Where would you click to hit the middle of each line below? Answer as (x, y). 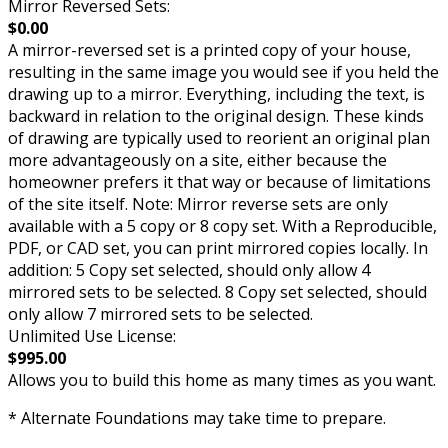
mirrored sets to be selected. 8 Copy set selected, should (217, 291)
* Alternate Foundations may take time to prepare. (197, 417)
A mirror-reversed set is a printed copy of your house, (209, 49)
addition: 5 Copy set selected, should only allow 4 (189, 269)
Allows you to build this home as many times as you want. (222, 379)
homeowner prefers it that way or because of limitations (219, 181)
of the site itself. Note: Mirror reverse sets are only (198, 203)
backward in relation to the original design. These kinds (216, 115)
